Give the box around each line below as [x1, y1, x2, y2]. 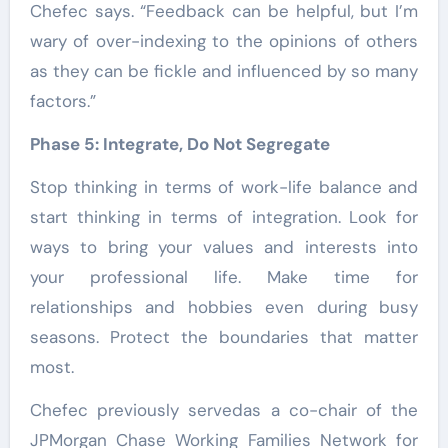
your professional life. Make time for [29, 265, 419, 288]
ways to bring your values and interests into [29, 235, 419, 258]
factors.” [29, 89, 96, 112]
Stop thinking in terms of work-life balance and [29, 175, 419, 198]
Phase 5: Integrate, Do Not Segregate [29, 132, 330, 155]
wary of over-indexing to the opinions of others [29, 29, 419, 52]
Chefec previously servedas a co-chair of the [29, 398, 419, 421]
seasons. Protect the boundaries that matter [29, 325, 419, 348]
